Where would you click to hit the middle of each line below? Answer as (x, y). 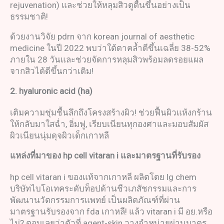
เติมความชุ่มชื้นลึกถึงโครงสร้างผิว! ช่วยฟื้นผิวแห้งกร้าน (111, 113)
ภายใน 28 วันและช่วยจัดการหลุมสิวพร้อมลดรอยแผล (107, 60)
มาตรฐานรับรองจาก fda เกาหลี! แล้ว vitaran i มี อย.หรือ (111, 212)
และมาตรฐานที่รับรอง (160, 156)
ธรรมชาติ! (29, 17)
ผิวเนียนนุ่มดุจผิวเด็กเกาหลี (59, 136)
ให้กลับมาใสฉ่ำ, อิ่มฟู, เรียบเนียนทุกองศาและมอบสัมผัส (109, 124)
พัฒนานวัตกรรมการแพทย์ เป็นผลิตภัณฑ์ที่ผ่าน (95, 200)
